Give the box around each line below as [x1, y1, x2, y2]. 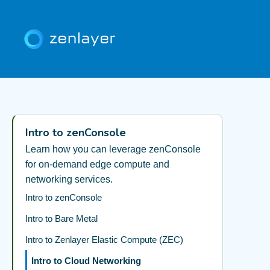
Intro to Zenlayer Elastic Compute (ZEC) [25, 234, 183, 245]
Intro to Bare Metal [25, 213, 98, 224]
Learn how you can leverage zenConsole [25, 144, 201, 154]
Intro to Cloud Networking [31, 256, 141, 266]
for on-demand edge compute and [25, 159, 169, 169]
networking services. [25, 174, 113, 184]
